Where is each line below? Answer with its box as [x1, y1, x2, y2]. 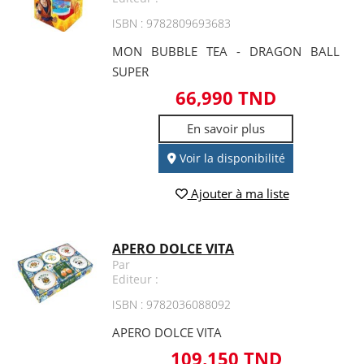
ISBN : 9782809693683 [112, 15, 232, 32]
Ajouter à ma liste [187, 184, 289, 201]
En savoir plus [187, 120, 266, 137]
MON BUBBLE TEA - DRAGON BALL [112, 43, 340, 60]
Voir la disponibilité [175, 150, 285, 167]
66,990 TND [175, 85, 277, 110]
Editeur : [112, 271, 159, 287]
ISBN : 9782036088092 [112, 296, 232, 312]
